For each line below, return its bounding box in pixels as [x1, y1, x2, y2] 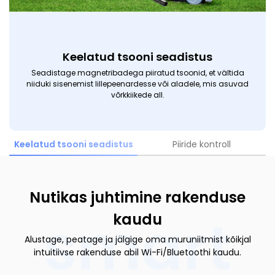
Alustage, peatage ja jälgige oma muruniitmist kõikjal [24, 233, 251, 246]
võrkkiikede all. [110, 89, 165, 100]
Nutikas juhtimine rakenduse [29, 187, 246, 207]
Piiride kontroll [172, 137, 231, 150]
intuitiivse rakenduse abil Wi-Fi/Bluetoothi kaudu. [34, 246, 241, 258]
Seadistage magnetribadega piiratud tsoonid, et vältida [31, 67, 244, 78]
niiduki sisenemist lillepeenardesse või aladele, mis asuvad [26, 78, 249, 89]
